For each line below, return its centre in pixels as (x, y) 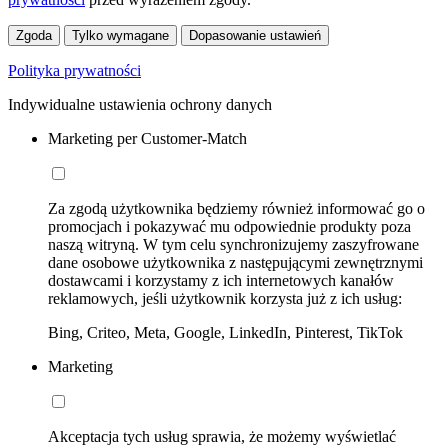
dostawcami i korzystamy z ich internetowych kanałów (221, 280)
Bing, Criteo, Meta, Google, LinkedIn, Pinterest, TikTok (225, 332)
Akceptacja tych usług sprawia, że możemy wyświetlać (222, 436)
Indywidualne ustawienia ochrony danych (140, 104)
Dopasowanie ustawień (255, 35)
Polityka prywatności (74, 70)
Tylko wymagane (120, 35)
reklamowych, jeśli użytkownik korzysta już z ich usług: (225, 298)
